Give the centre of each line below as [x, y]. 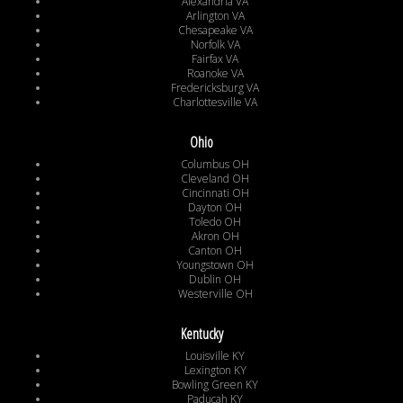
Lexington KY [215, 371]
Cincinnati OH [215, 193]
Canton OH [215, 251]
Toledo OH [215, 222]
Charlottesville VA [215, 103]
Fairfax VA [215, 59]
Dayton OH [215, 208]
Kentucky [201, 334]
